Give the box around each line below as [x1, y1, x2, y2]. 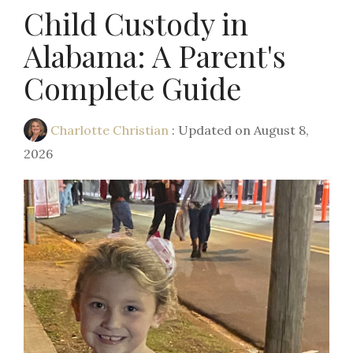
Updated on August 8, [178, 122, 309, 139]
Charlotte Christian [47, 122, 172, 139]
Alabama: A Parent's [24, 35, 286, 76]
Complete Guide [24, 68, 241, 109]
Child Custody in [24, 3, 248, 44]
